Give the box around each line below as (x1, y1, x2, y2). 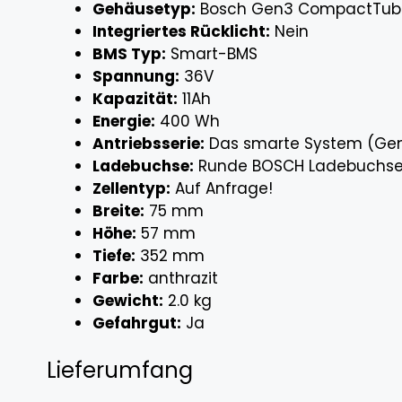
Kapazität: (92, 88, 178, 110)
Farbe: (92, 267, 144, 290)
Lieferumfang (47, 354, 193, 385)
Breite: (92, 200, 144, 223)
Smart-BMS (166, 43, 258, 66)
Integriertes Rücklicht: (92, 21, 270, 43)
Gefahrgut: (92, 312, 181, 335)
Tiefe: (92, 245, 135, 267)
